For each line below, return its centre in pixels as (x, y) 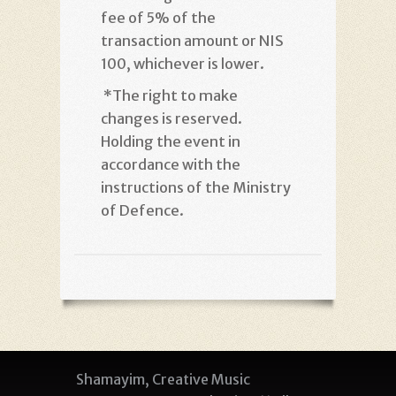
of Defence (140, 210)
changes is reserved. (171, 118)
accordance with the (171, 164)
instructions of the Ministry (196, 187)
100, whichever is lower (180, 63)
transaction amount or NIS (192, 40)
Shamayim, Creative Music (163, 379)
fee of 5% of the (158, 17)
